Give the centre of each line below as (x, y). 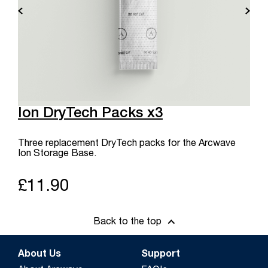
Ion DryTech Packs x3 (90, 114)
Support (161, 255)
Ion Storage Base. (57, 154)
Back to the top (127, 222)
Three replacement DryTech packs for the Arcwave (127, 144)
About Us (39, 255)
